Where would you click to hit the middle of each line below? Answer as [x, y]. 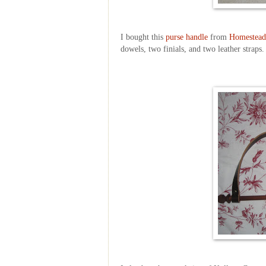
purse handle [187, 37]
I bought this [143, 37]
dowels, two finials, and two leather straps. [192, 49]
